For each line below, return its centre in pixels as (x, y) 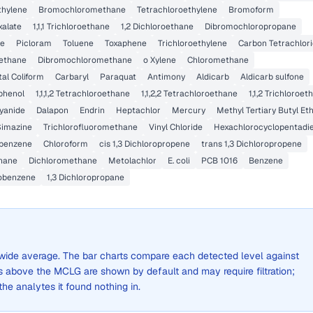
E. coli (179, 161)
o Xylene (160, 60)
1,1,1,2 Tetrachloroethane (83, 94)
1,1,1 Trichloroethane (71, 27)
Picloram (34, 43)
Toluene (78, 43)
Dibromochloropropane (250, 27)
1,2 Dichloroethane (157, 27)
